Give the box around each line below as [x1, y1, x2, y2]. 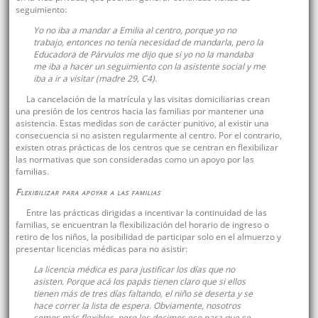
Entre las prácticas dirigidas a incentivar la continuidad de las [26, 207, 267, 219]
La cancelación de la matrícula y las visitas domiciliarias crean [26, 93, 270, 106]
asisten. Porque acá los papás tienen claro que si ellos [33, 275, 246, 288]
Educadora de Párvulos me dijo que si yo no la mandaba [33, 48, 253, 61]
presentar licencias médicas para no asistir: [15, 243, 187, 256]
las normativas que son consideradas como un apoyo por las [15, 153, 254, 166]
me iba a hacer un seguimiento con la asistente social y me [33, 60, 265, 73]
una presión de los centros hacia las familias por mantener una [15, 105, 264, 118]
